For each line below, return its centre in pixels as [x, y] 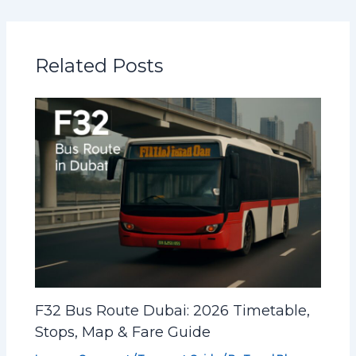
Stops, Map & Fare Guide [123, 331]
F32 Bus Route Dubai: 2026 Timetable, [173, 310]
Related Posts [99, 65]
